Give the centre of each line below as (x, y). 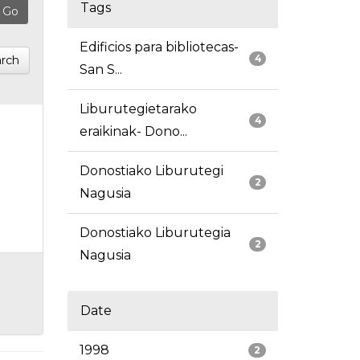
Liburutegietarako (138, 109)
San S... (100, 70)
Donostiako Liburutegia (155, 233)
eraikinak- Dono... (133, 132)
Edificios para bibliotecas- (159, 47)
